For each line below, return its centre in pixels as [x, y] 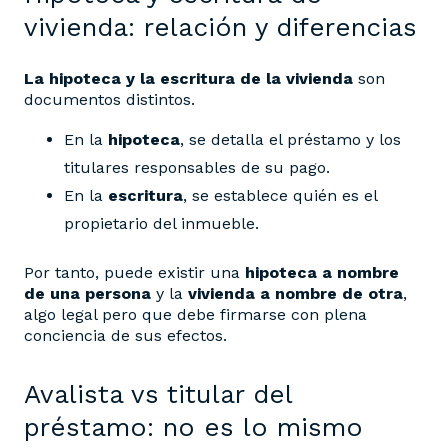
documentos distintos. [109, 100]
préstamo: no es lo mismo [193, 427]
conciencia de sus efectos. [125, 336]
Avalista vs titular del [158, 394]
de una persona [87, 294]
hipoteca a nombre [319, 273]
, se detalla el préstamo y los [290, 140]
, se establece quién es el [280, 196]
